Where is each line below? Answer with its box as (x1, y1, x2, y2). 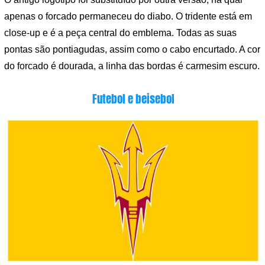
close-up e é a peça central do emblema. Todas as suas (4, 27, 237, 38)
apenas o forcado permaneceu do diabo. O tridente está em (4, 11, 252, 21)
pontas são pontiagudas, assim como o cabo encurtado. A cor (4, 44, 260, 54)
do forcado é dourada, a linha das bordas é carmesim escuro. (4, 60, 260, 71)
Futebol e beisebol (92, 90, 174, 107)
